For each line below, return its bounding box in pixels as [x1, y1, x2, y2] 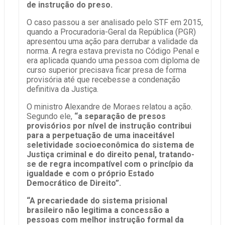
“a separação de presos [74, 111, 166, 122]
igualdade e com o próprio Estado [27, 169, 154, 179]
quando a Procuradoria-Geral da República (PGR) [27, 27, 196, 37]
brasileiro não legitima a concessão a [27, 205, 169, 215]
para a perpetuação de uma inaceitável [27, 131, 174, 141]
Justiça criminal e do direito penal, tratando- [27, 150, 194, 160]
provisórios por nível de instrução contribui [27, 121, 191, 131]
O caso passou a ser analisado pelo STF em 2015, [27, 18, 203, 28]
